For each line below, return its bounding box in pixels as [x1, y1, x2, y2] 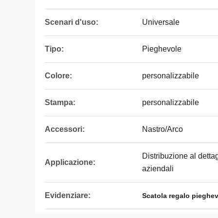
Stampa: [45, 98, 75, 107]
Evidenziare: [45, 191, 91, 200]
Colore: [45, 72, 72, 80]
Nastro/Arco [142, 125, 183, 133]
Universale [142, 18, 180, 26]
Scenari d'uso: [45, 18, 98, 26]
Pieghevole [142, 45, 182, 53]
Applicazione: [45, 158, 95, 166]
